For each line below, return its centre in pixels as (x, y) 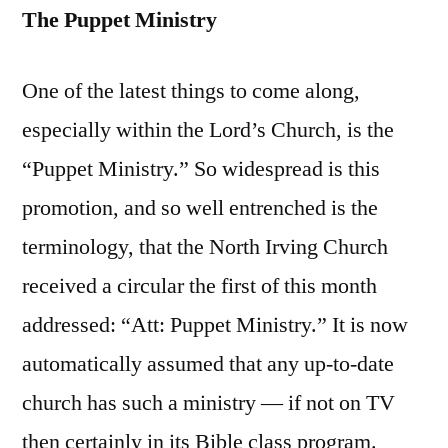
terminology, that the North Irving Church (205, 247)
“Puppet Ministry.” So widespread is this (201, 169)
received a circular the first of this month (199, 286)
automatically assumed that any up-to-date (208, 364)
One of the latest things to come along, (191, 91)
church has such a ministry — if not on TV (208, 403)
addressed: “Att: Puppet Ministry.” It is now (215, 325)
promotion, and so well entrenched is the (200, 208)
